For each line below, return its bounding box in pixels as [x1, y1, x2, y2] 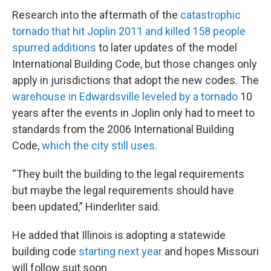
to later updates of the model [96, 41, 237, 54]
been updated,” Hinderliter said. [12, 200, 160, 213]
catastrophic [180, 8, 241, 21]
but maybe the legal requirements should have [12, 184, 234, 197]
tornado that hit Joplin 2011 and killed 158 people [12, 25, 246, 38]
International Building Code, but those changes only [12, 57, 257, 70]
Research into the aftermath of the [12, 8, 180, 21]
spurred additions [12, 41, 96, 54]
